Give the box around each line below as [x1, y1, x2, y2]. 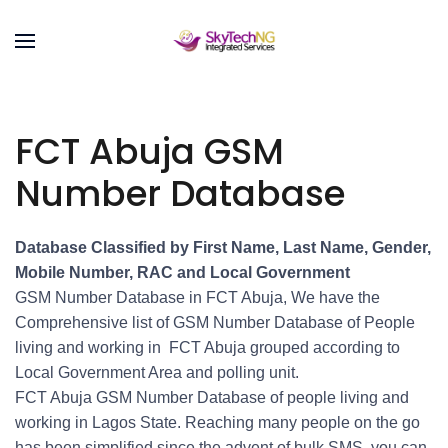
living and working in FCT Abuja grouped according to [15, 339, 400, 356]
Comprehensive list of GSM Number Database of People [15, 314, 415, 331]
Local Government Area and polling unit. [15, 364, 299, 381]
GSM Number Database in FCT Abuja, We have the [15, 289, 380, 306]
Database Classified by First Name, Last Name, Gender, [15, 239, 431, 256]
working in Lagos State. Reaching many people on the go [15, 414, 420, 431]
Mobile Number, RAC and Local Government [15, 264, 350, 281]
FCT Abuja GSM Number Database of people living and [15, 389, 409, 406]
